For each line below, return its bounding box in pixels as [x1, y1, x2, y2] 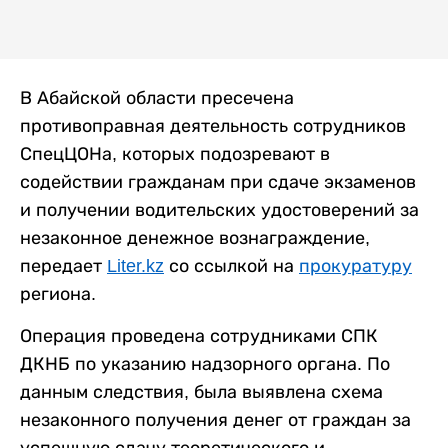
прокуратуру [299, 256, 412, 276]
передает [20, 256, 107, 276]
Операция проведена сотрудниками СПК [20, 326, 378, 346]
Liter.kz [107, 256, 164, 276]
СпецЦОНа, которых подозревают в [20, 144, 330, 164]
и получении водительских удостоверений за [20, 200, 419, 220]
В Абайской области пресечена [20, 88, 294, 108]
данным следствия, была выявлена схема [20, 382, 383, 402]
